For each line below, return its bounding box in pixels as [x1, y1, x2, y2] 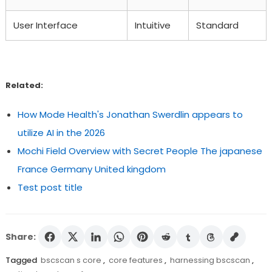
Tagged [5, 254, 39, 266]
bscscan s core [40, 254, 101, 266]
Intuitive [134, 18, 171, 32]
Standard [195, 18, 239, 32]
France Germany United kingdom [17, 162, 166, 175]
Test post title [17, 180, 83, 194]
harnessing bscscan [169, 254, 250, 266]
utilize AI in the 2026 [17, 126, 105, 139]
